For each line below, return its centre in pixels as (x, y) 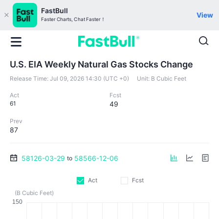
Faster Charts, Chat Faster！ (73, 19)
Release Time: (29, 78)
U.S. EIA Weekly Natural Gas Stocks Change (101, 64)
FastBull (55, 11)
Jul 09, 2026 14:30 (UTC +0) (89, 78)
